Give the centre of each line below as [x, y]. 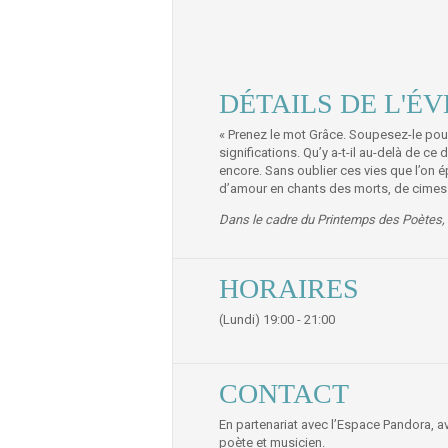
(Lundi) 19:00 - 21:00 [277, 320]
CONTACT [284, 394]
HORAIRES [289, 289]
